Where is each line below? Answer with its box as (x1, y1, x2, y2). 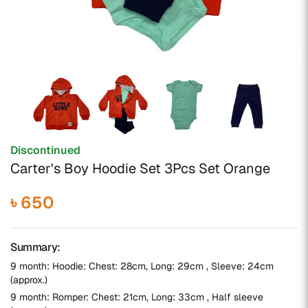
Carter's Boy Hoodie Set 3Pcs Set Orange (10, 159, 270, 177)
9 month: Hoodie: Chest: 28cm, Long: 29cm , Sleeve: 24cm (10, 260, 274, 272)
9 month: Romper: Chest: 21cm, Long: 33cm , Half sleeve (10, 291, 263, 303)
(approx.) (10, 274, 47, 286)
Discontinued (10, 143, 80, 157)
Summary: (10, 240, 60, 254)
